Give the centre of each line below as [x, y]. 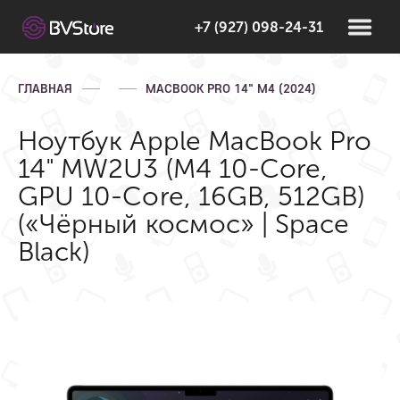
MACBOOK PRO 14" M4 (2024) [231, 88]
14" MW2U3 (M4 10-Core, [173, 169]
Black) [54, 252]
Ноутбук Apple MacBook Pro [195, 141]
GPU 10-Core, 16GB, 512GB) [192, 196]
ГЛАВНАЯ [45, 88]
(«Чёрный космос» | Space [184, 224]
